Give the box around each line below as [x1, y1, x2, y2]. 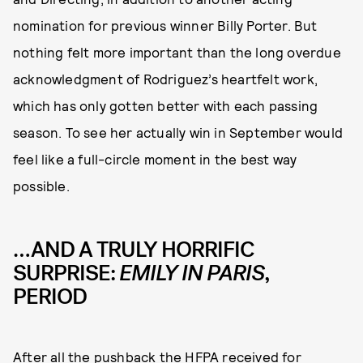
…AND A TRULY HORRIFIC [13, 235, 254, 265]
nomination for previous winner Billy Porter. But [13, 17, 318, 34]
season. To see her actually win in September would [13, 124, 344, 141]
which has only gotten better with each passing [13, 97, 318, 114]
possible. [13, 177, 70, 194]
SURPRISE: [13, 258, 119, 288]
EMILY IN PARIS [119, 258, 264, 288]
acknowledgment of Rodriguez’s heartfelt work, [13, 70, 318, 88]
